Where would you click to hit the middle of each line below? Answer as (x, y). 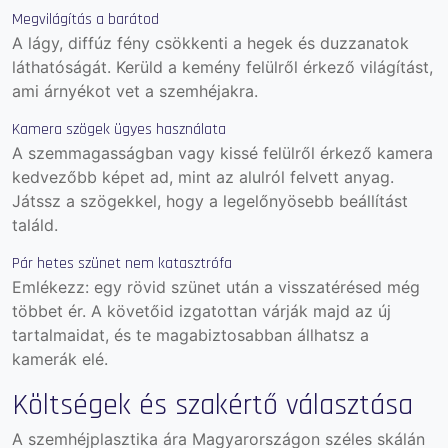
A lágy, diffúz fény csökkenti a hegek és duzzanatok (210, 42)
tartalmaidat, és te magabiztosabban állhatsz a (190, 334)
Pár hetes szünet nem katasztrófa (122, 263)
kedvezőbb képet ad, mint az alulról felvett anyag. (203, 176)
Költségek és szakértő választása (212, 404)
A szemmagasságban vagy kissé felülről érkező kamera (222, 152)
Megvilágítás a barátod (85, 19)
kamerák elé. (60, 358)
